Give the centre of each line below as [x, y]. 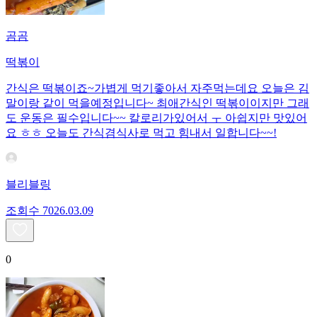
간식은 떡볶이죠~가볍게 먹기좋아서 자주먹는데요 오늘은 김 [157, 88]
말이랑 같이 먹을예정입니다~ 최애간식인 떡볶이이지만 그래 [157, 103]
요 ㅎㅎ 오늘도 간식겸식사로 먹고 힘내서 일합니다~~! [141, 133]
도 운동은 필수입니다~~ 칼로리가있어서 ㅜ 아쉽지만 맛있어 [156, 118]
